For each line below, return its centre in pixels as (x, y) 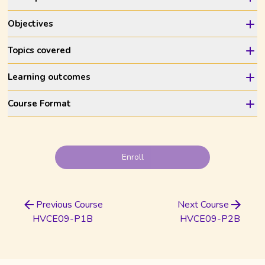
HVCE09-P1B (62, 219)
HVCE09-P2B (210, 219)
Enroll (132, 157)
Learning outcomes (49, 77)
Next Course (203, 205)
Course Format (40, 104)
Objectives (31, 24)
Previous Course (70, 205)
